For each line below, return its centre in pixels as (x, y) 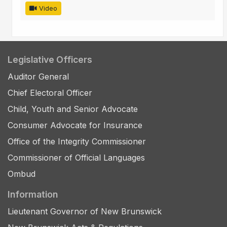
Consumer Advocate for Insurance (75, 125)
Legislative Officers (50, 60)
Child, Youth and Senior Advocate (73, 109)
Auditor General (38, 77)
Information (33, 195)
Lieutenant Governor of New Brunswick (85, 212)
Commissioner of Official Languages (76, 158)
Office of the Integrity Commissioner (77, 142)
